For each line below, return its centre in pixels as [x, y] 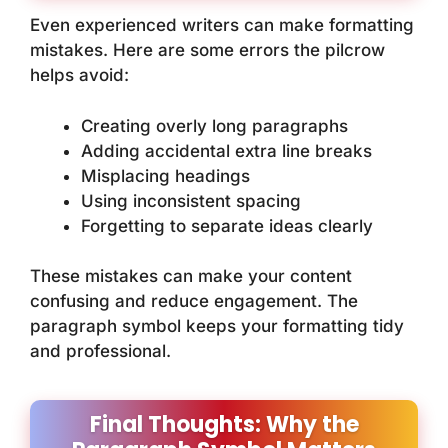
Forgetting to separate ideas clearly [227, 225]
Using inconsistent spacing [191, 200]
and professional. [100, 351]
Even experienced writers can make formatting [222, 25]
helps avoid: [79, 75]
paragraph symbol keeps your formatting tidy [217, 326]
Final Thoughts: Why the [224, 425]
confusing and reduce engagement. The [194, 301]
